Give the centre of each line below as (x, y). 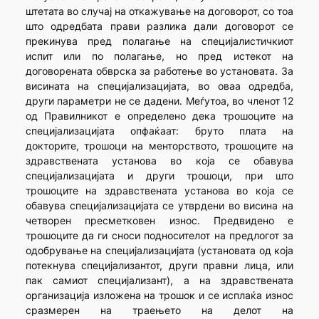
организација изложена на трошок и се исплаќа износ (159, 296)
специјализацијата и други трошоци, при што (159, 176)
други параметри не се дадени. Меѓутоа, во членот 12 (159, 101)
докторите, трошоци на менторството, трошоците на (159, 146)
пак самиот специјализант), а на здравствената (159, 281)
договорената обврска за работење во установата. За (159, 71)
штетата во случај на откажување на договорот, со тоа (159, 11)
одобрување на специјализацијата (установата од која (159, 251)
